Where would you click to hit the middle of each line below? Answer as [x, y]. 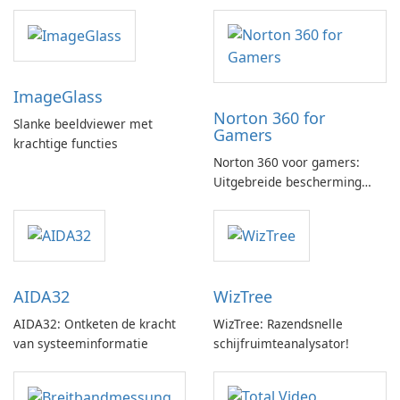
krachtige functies [66, 144]
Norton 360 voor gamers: [287, 162]
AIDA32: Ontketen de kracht [95, 324]
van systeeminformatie [81, 344]
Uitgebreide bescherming [287, 182]
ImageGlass [58, 97]
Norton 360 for [269, 118]
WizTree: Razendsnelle [278, 324]
